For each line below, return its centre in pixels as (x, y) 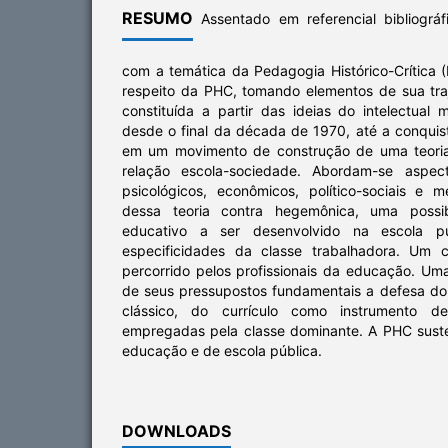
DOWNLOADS (176, 431)
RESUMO (157, 18)
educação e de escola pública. (222, 351)
